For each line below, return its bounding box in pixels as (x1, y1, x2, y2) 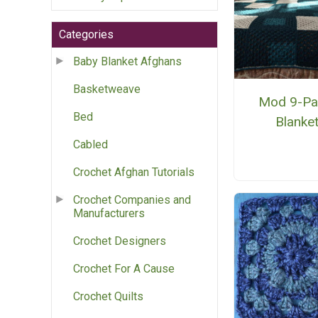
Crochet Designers (73, 234, 166, 248)
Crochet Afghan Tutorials (73, 165, 194, 180)
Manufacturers (73, 207, 145, 221)
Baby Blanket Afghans (73, 55, 182, 69)
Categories (59, 28, 114, 42)
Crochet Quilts (73, 290, 143, 304)
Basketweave (73, 82, 141, 97)
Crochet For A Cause (73, 262, 175, 276)
